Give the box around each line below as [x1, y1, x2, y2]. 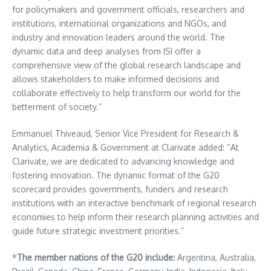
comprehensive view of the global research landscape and [12, 60, 241, 70]
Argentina [177, 252, 215, 263]
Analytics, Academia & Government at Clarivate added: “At [12, 142, 239, 152]
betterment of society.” [12, 102, 102, 112]
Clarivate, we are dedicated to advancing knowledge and [12, 156, 234, 166]
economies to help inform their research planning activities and [12, 212, 259, 222]
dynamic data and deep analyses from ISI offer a [12, 46, 201, 56]
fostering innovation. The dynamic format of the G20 [12, 170, 220, 180]
